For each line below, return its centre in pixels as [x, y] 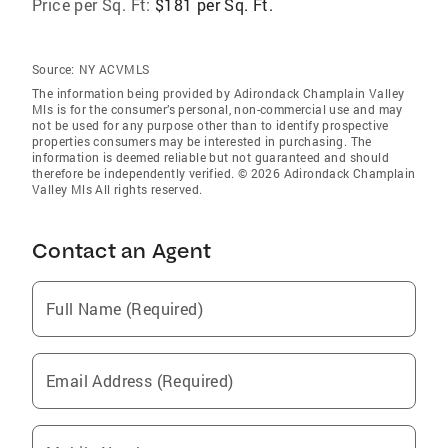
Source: [53, 69]
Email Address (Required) [140, 381]
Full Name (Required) [124, 309]
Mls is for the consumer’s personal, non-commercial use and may [217, 109]
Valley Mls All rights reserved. [117, 189]
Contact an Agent [121, 251]
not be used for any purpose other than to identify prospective [210, 125]
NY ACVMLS [114, 69]
